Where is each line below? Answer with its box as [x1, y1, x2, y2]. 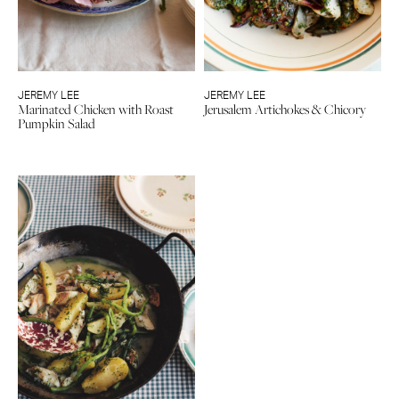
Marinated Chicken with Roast [18, 100, 174, 118]
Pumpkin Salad [18, 114, 95, 132]
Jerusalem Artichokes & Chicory [204, 100, 366, 118]
